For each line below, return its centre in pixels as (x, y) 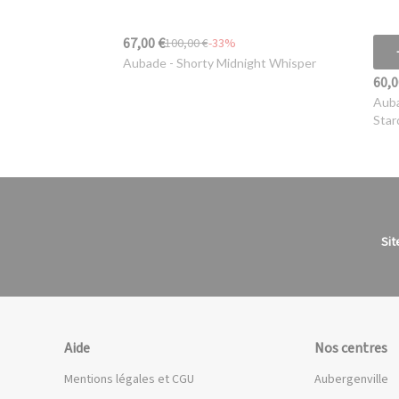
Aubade (144, 63)
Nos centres (351, 349)
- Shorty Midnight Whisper (241, 63)
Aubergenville (352, 380)
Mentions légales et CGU (129, 380)
